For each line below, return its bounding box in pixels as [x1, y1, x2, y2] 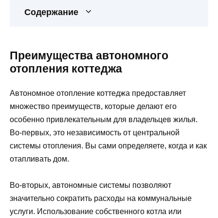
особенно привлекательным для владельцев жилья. [10, 115, 198, 124]
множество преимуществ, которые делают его [10, 102, 177, 111]
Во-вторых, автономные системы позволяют [10, 181, 171, 190]
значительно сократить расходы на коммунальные [10, 194, 192, 203]
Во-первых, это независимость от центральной [10, 128, 180, 137]
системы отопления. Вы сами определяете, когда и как [10, 142, 207, 150]
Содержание [24, 7, 78, 18]
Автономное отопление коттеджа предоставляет [10, 89, 186, 98]
